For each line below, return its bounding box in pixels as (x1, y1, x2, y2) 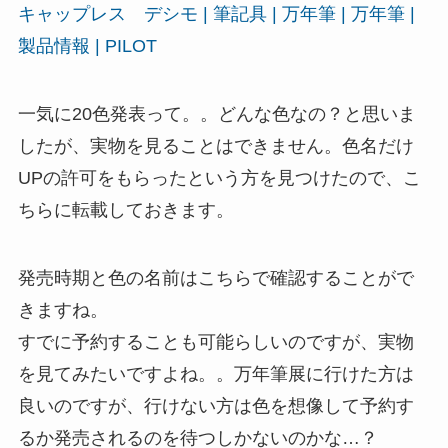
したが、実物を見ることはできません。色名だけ (17, 136, 414, 157)
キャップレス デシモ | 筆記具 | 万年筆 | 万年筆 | (17, 4, 415, 25)
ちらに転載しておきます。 (17, 200, 234, 221)
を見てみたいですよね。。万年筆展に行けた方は (17, 364, 414, 385)
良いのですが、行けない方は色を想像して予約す (17, 396, 414, 417)
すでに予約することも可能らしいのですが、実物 (17, 332, 414, 353)
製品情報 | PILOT (17, 36, 157, 57)
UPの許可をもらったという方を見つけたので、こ (17, 168, 421, 189)
